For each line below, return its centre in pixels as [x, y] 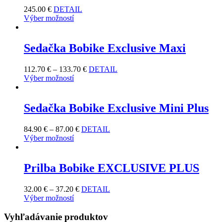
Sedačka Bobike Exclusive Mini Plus [116, 108]
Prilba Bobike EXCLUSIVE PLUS [111, 168]
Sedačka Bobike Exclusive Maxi [105, 48]
